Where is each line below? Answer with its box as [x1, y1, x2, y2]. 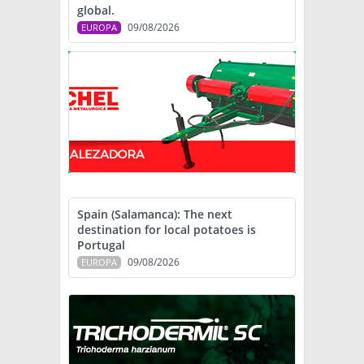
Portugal [77, 237, 125, 253]
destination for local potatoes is [77, 222, 256, 238]
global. [77, 2, 115, 19]
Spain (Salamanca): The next [77, 206, 232, 223]
